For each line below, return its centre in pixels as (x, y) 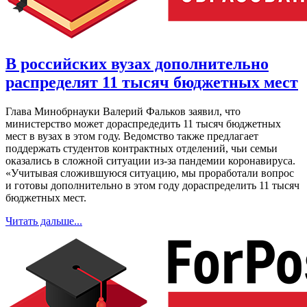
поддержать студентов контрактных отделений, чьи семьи (142, 148)
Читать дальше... (44, 221)
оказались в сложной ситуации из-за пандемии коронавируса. (150, 160)
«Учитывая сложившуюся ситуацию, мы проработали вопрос (150, 173)
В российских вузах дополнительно (137, 63)
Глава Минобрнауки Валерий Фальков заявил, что (123, 111)
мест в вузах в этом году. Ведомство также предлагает (132, 136)
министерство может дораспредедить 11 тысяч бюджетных (143, 123)
